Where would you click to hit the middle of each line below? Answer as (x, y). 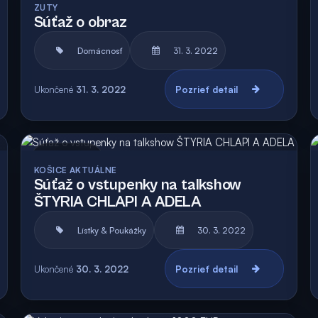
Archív (84, 161)
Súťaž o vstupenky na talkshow (138, 185)
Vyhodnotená (254, 161)
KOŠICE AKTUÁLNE (75, 170)
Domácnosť (99, 50)
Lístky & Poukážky (111, 230)
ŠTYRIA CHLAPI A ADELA (118, 202)
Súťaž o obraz (80, 22)
